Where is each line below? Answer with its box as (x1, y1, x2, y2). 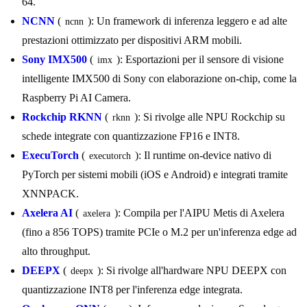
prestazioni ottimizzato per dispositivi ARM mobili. (22, 34, 242, 47)
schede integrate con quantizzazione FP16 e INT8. (22, 130, 240, 143)
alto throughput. (22, 245, 90, 258)
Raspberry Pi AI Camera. (22, 92, 131, 104)
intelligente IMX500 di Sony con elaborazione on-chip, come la (22, 73, 297, 85)
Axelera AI (22, 207, 73, 219)
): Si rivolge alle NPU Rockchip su (134, 111, 288, 123)
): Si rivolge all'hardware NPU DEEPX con (97, 265, 289, 277)
